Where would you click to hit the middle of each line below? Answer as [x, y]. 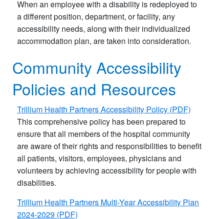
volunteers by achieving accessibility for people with [107, 170]
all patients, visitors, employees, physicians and [99, 158]
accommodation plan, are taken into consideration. [104, 41]
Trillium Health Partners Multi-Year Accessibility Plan [108, 202]
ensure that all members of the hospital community [104, 133]
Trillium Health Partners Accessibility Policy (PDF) [104, 109]
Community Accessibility [97, 67]
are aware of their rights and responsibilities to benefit [109, 146]
